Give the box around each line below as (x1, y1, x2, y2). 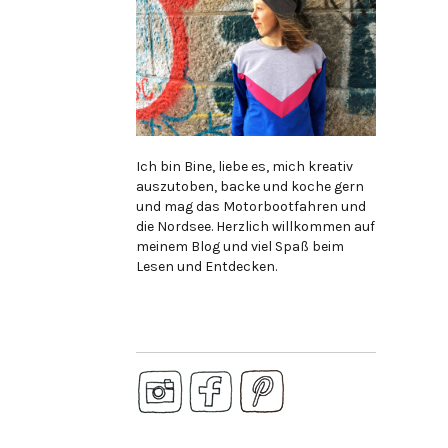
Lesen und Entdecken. (136, 257, 277, 275)
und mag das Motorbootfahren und (136, 197, 366, 215)
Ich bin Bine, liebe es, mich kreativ (136, 157, 353, 175)
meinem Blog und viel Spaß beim (136, 237, 344, 255)
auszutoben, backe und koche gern (136, 177, 364, 195)
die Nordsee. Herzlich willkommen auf (136, 217, 375, 235)
